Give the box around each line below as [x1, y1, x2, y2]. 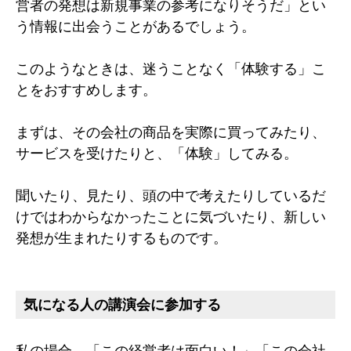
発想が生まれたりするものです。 [16, 229, 227, 246]
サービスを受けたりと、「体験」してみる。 [16, 144, 298, 161]
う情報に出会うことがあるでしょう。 [16, 17, 255, 34]
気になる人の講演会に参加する [24, 295, 221, 313]
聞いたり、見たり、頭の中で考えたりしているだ [16, 186, 326, 204]
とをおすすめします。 [16, 81, 157, 98]
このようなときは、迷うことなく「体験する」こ [16, 60, 326, 77]
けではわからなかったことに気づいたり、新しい [16, 208, 326, 225]
